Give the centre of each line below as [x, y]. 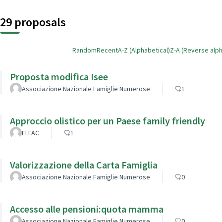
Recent [107, 50]
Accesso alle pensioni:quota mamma [87, 209]
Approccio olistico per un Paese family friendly [108, 120]
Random [84, 50]
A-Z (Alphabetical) [144, 50]
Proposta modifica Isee [59, 76]
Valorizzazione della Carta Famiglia [84, 165]
